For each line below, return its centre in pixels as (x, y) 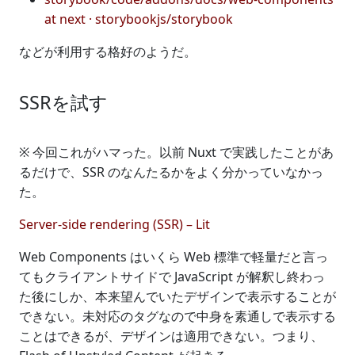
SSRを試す (63, 102)
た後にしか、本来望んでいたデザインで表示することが (177, 296)
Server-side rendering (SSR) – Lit (115, 224)
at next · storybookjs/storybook (139, 19)
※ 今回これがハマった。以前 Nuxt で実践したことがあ (176, 152)
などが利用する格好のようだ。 (108, 51)
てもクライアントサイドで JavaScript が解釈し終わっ (172, 276)
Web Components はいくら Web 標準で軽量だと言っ (174, 256)
